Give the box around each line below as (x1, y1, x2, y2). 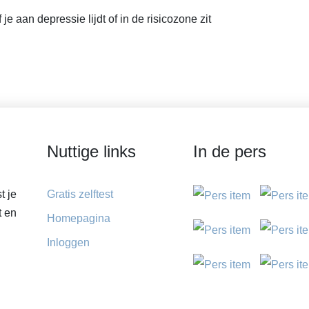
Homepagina (46, 212, 110, 224)
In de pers (192, 141, 266, 161)
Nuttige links (46, 141, 136, 161)
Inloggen (46, 236, 90, 248)
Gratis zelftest (46, 188, 113, 200)
